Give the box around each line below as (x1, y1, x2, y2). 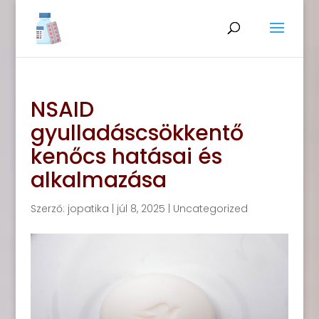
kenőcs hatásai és (30, 142, 222, 172)
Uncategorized (172, 202, 248, 216)
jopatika (67, 202, 109, 216)
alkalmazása (30, 165, 167, 195)
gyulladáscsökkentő (30, 118, 244, 148)
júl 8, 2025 (116, 202, 165, 216)
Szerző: (30, 202, 68, 216)
